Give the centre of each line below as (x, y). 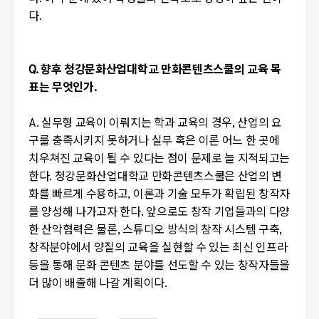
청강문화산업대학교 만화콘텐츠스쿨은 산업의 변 (168, 177)
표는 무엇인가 (61, 88)
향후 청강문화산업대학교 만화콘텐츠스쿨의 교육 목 (161, 70)
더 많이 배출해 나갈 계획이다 (96, 284)
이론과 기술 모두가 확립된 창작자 (211, 195)
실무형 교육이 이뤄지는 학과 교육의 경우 (137, 124)
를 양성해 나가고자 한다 (85, 213)
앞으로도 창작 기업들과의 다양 (218, 213)
